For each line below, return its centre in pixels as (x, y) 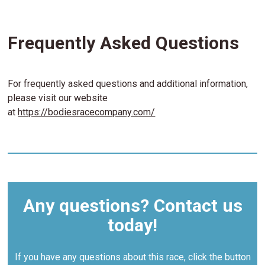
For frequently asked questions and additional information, (128, 84)
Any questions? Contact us (132, 206)
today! (132, 225)
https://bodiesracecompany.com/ (87, 112)
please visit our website (58, 98)
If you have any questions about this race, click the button (132, 257)
